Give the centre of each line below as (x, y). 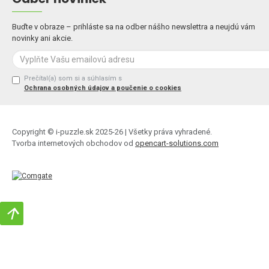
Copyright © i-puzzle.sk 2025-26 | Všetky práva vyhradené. (112, 132)
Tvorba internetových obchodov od (74, 144)
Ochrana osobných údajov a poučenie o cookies (103, 88)
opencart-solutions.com (177, 144)
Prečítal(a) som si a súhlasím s (73, 79)
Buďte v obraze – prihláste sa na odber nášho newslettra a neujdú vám (134, 27)
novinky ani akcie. (42, 38)
